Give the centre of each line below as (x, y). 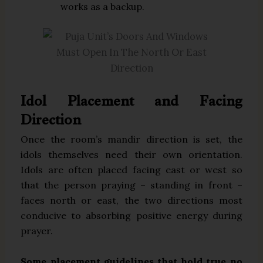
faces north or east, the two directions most (131, 200)
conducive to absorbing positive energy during (131, 216)
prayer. (37, 231)
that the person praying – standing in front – (131, 185)
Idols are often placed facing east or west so (131, 170)
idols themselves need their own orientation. (131, 155)
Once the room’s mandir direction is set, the (131, 139)
